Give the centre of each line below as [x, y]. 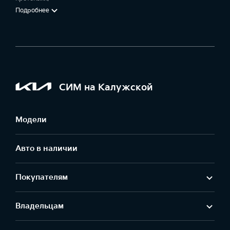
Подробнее [32, 10]
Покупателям [42, 177]
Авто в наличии [46, 149]
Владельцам [40, 206]
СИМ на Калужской [106, 87]
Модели [31, 120]
